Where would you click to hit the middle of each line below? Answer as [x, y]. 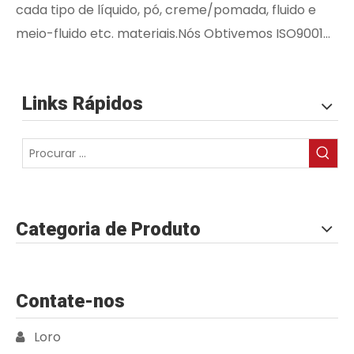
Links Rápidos [83, 104]
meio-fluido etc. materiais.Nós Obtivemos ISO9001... [173, 34]
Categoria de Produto [108, 229]
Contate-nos [70, 301]
